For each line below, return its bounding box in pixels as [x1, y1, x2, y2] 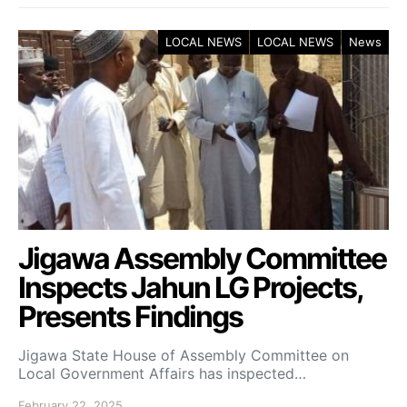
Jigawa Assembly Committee [18, 241, 386, 276]
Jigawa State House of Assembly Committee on [18, 346, 349, 364]
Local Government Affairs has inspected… [18, 364, 306, 382]
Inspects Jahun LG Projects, [18, 270, 362, 305]
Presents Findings [18, 299, 243, 334]
